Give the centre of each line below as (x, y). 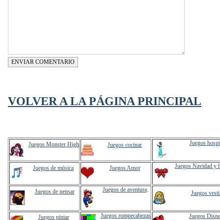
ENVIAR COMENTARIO (43, 62)
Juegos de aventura (124, 190)
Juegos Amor (125, 168)
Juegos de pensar (55, 192)
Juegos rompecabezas (126, 216)
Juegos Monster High (54, 144)
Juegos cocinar (125, 145)
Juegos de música (53, 168)
